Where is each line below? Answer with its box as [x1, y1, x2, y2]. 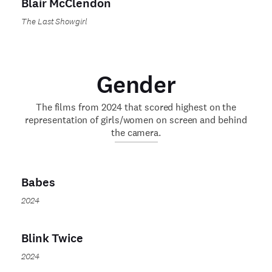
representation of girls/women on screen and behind [25, 114, 247, 126]
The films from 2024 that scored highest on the [35, 101, 237, 114]
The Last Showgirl [21, 16, 87, 27]
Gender [96, 69, 176, 101]
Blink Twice [21, 230, 83, 246]
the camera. [110, 126, 161, 139]
